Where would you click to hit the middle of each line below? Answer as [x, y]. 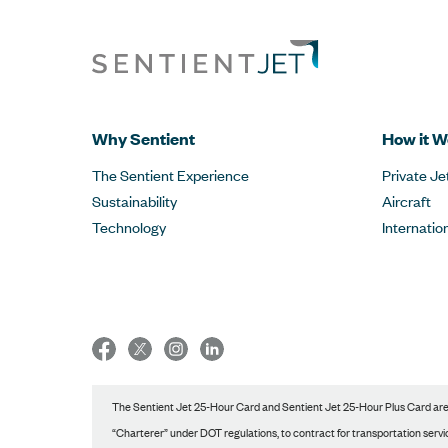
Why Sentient [143, 138]
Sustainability [134, 200]
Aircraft [406, 200]
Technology [129, 226]
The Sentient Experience [170, 174]
